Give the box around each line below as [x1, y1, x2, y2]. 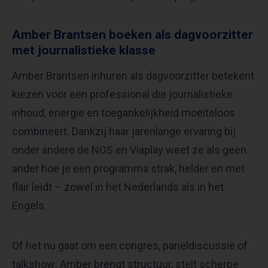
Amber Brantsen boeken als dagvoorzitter [12, 28, 253, 42]
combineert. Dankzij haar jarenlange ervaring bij [12, 125, 236, 138]
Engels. [12, 199, 47, 212]
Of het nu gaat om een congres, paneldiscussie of [12, 239, 248, 252]
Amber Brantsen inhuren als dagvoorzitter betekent [12, 69, 254, 83]
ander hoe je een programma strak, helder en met [12, 162, 245, 175]
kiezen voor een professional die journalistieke [12, 88, 233, 101]
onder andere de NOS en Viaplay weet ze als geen [12, 144, 246, 157]
